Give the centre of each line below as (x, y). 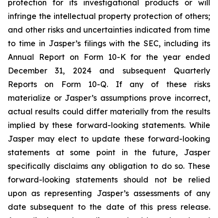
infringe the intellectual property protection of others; (109, 16)
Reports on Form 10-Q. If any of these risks (109, 84)
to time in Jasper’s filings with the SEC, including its (109, 44)
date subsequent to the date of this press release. (109, 207)
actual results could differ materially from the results (109, 112)
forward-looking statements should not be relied (109, 180)
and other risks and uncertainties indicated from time (109, 30)
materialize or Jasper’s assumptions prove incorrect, (109, 98)
